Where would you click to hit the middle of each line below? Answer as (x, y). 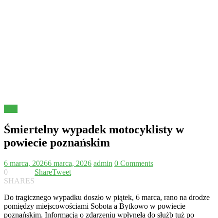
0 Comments (134, 163)
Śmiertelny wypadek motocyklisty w (94, 130)
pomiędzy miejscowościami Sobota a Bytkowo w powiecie (95, 206)
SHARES (19, 181)
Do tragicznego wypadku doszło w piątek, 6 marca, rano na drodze (107, 198)
